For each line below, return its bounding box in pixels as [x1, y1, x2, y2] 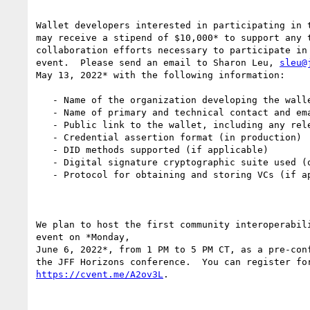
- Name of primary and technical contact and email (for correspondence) [36, 107, 53, 118]
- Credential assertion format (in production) [36, 131, 53, 143]
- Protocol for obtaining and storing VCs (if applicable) [36, 169, 53, 180]
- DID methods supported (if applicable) [36, 144, 53, 155]
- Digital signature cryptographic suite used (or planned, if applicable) [36, 156, 53, 167]
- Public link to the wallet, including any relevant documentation [36, 119, 53, 130]
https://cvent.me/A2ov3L [36, 268, 163, 280]
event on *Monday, [36, 231, 130, 242]
